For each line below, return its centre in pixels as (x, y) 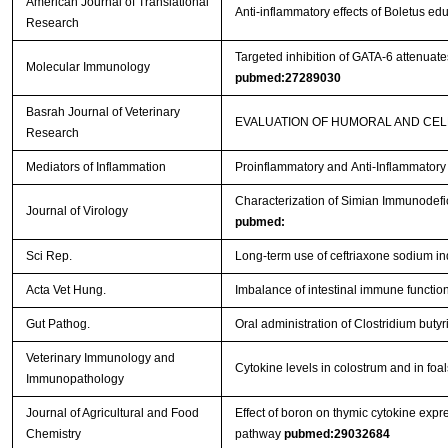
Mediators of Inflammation (95, 167)
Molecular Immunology (87, 67)
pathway (259, 434)
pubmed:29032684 (336, 434)
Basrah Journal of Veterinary (102, 112)
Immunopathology (74, 379)
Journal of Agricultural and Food (112, 413)
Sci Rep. (50, 256)
